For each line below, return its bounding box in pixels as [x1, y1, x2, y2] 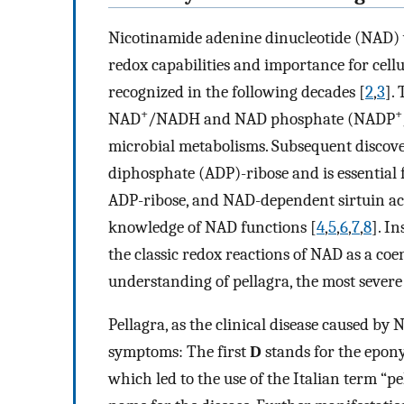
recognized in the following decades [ [108, 81, 365, 102]
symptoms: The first [108, 342, 250, 363]
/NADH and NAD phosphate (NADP [148, 108, 395, 129]
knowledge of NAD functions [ [108, 216, 317, 237]
